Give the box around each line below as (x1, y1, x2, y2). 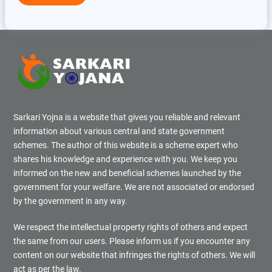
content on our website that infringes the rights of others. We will (13, 250, 255, 260)
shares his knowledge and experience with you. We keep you (13, 154, 237, 164)
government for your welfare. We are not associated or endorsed (13, 182, 254, 192)
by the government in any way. (13, 195, 127, 206)
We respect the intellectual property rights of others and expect (13, 222, 248, 232)
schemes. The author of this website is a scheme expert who (13, 140, 238, 150)
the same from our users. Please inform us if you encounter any (13, 236, 250, 246)
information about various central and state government (13, 126, 225, 136)
